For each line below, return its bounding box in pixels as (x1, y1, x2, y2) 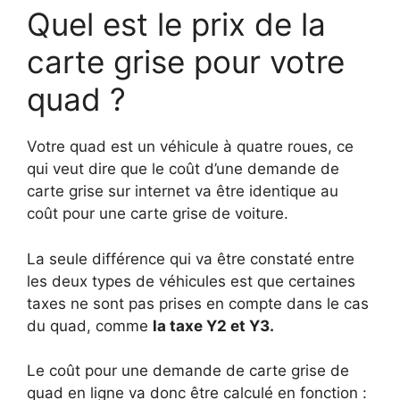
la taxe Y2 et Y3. (153, 316, 274, 335)
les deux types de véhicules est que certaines (27, 271, 355, 290)
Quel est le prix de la (27, 5, 326, 43)
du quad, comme (27, 316, 153, 335)
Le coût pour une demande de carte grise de (27, 362, 349, 379)
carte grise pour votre (27, 43, 345, 80)
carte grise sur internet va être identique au (27, 182, 338, 200)
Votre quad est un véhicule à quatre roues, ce (27, 137, 354, 155)
